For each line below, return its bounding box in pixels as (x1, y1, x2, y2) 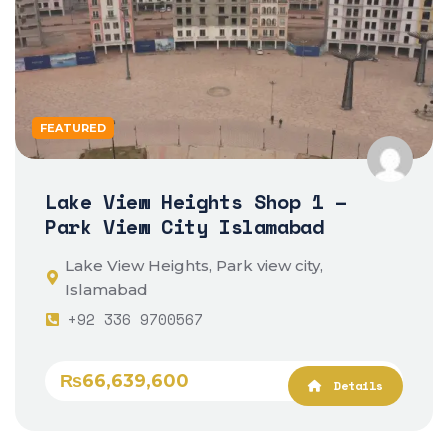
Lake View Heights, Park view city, (65, 256, 323, 276)
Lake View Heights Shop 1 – (45, 187, 347, 217)
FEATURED (40, 121, 106, 136)
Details (327, 377, 383, 395)
